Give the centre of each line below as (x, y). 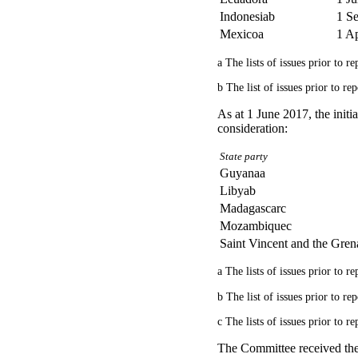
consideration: (253, 128)
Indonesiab (247, 17)
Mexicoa (242, 34)
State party (244, 156)
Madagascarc (253, 208)
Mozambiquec (256, 225)
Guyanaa (243, 173)
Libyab (238, 190)
